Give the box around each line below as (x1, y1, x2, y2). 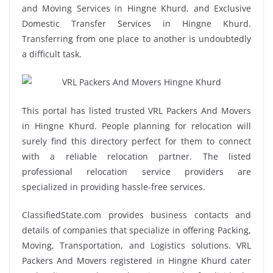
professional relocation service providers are (22, 166, 251, 178)
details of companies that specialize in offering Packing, (22, 224, 251, 236)
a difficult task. (22, 48, 82, 60)
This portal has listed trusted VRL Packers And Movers (22, 105, 251, 117)
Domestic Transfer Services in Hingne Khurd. (22, 17, 251, 29)
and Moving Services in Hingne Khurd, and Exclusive (22, 2, 251, 14)
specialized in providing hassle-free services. (22, 181, 205, 193)
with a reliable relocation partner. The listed (22, 151, 251, 163)
